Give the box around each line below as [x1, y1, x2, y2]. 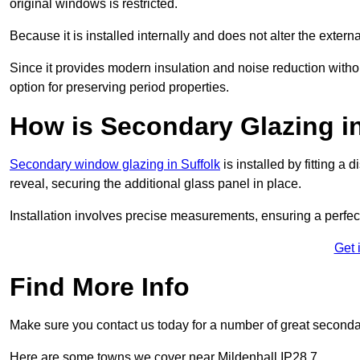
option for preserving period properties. [10, 80, 229, 95]
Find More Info [10, 272, 190, 302]
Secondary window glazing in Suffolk [10, 157, 220, 172]
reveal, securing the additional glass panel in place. [10, 177, 305, 191]
